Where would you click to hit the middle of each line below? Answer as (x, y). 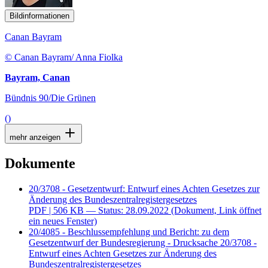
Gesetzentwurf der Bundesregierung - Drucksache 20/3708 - (143, 242)
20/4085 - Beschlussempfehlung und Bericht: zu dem (129, 232)
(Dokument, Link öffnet (216, 210)
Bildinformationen (39, 16)
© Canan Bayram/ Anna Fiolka (64, 57)
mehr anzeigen (36, 138)
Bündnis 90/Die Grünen (50, 98)
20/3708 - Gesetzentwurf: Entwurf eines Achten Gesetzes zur (144, 188)
